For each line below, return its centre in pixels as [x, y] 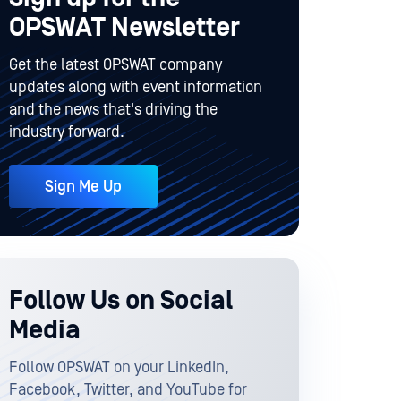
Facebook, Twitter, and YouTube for [128, 389]
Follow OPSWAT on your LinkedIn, [119, 367]
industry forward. [67, 132]
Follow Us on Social [121, 300]
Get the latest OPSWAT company [115, 65]
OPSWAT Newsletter [124, 28]
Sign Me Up [83, 187]
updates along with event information [136, 88]
